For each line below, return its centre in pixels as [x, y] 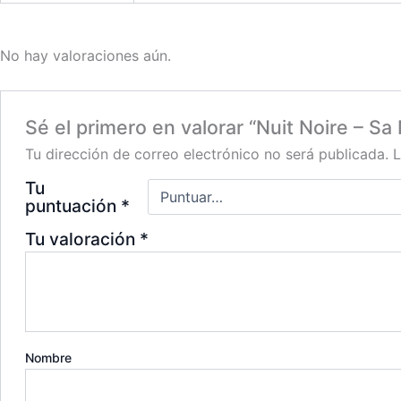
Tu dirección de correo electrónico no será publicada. [206, 154]
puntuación [73, 205]
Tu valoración [82, 239]
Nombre [48, 357]
